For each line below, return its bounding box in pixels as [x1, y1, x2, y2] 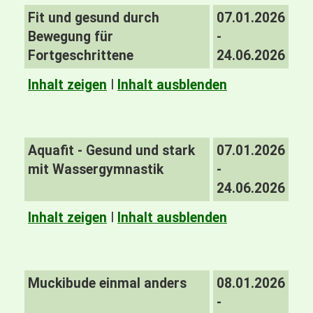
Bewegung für [28, 29, 113, 45]
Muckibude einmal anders [28, 275, 187, 291]
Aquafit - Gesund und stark [28, 143, 195, 159]
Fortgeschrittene [28, 48, 133, 64]
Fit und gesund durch [28, 10, 159, 26]
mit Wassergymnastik [28, 161, 163, 177]
